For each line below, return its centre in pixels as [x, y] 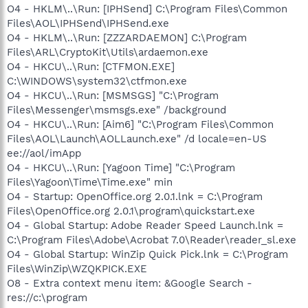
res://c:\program [47, 298]
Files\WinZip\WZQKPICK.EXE [77, 269]
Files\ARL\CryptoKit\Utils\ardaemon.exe [108, 52]
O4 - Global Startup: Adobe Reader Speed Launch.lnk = [145, 225]
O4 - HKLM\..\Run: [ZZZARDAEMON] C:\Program [127, 38]
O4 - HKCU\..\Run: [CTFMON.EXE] [91, 67]
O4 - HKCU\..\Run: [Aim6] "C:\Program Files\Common [140, 124]
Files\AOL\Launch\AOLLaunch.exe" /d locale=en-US [137, 139]
